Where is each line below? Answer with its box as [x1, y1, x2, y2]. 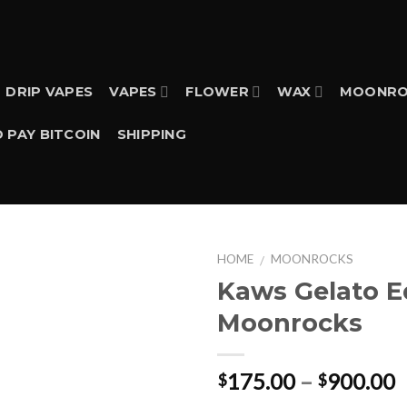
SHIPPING [116, 125, 186, 143]
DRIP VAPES [5, 83, 94, 100]
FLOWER [185, 83, 249, 100]
